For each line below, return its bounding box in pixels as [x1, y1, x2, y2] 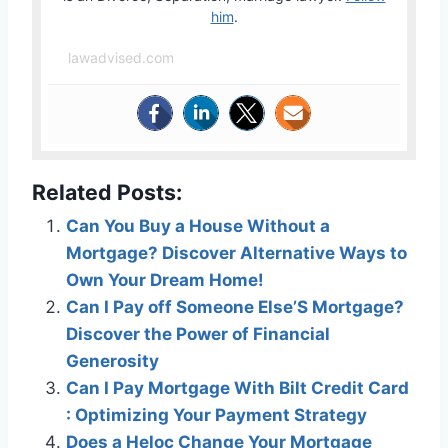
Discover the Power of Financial [66, 324, 330, 345]
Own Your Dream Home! [66, 270, 264, 291]
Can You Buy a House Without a [66, 216, 330, 237]
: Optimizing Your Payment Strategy [66, 405, 367, 426]
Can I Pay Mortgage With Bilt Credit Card [66, 378, 409, 399]
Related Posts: [32, 179, 182, 206]
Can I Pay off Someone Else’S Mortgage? [66, 297, 404, 318]
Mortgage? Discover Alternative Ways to [66, 243, 407, 264]
